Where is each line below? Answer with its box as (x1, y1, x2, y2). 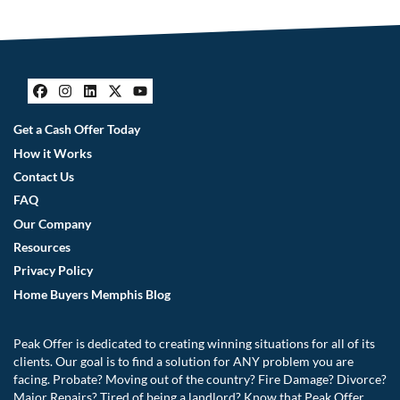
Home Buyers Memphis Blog (13, 287, 171, 302)
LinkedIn (88, 93, 185, 124)
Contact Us (13, 169, 74, 184)
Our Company (13, 216, 91, 231)
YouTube (138, 93, 237, 124)
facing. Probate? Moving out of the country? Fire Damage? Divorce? (13, 372, 387, 387)
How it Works (13, 146, 92, 161)
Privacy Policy (13, 263, 93, 279)
